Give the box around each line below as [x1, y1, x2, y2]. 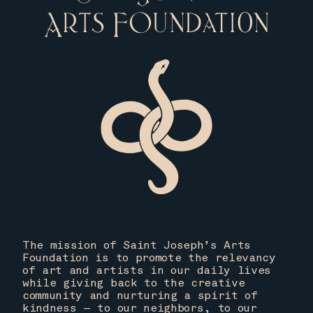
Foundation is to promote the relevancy [22, 251, 276, 265]
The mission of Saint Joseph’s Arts [22, 238, 252, 253]
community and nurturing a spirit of [22, 289, 258, 303]
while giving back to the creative [22, 276, 245, 291]
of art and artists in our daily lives [22, 263, 272, 278]
